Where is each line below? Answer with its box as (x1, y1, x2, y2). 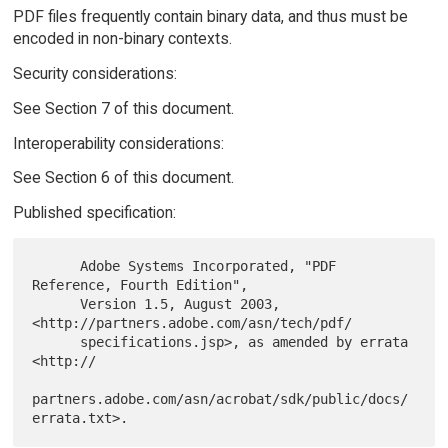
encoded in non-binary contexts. (12, 29, 232, 49)
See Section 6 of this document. (12, 168, 234, 188)
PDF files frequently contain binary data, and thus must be (12, 7, 408, 27)
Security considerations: (12, 63, 177, 83)
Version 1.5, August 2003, (32, 296, 81, 313)
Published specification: (12, 203, 176, 223)
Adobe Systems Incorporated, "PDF (32, 258, 81, 275)
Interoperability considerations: (12, 133, 224, 153)
